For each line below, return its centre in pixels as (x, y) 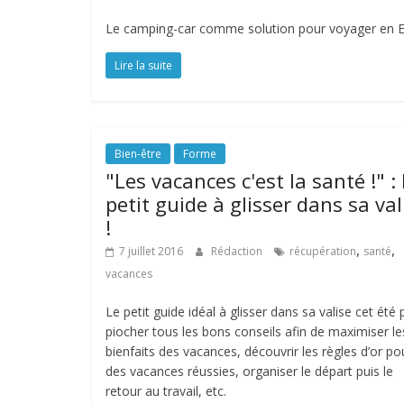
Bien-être (138, 154)
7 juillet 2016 (151, 251)
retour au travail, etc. (166, 391)
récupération (323, 251)
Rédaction (238, 251)
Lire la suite (143, 65)
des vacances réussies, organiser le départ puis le (249, 371)
